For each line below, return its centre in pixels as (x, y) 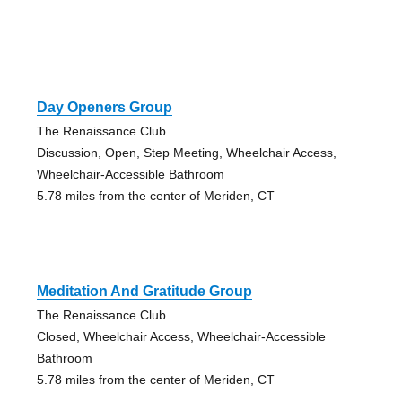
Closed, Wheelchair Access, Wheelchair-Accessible (181, 336)
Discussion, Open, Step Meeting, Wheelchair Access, (186, 152)
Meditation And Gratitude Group (144, 291)
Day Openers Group (104, 107)
